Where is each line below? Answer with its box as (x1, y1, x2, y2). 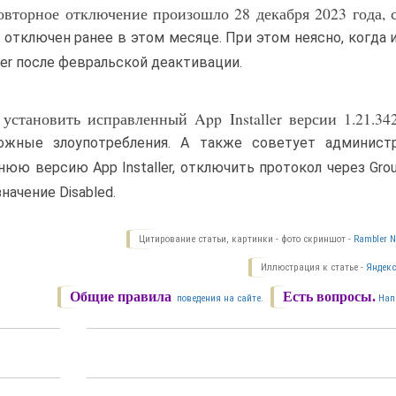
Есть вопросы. (283, 289, 377, 305)
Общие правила (70, 289, 172, 305)
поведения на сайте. (174, 293, 264, 305)
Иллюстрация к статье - (261, 262, 367, 274)
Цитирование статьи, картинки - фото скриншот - (139, 233, 354, 246)
